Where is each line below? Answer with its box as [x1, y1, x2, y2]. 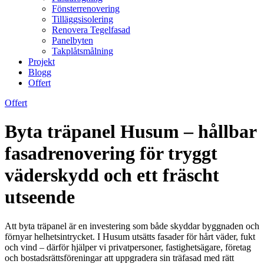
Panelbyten [52, 35, 93, 45]
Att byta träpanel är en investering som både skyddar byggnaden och [5, 220, 259, 231]
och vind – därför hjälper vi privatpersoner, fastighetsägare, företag [5, 242, 251, 252]
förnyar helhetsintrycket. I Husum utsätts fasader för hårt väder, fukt [5, 231, 255, 242]
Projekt [28, 57, 55, 67]
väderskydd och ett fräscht [5, 164, 219, 186]
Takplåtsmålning [52, 46, 113, 56]
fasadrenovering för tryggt [5, 143, 217, 164]
